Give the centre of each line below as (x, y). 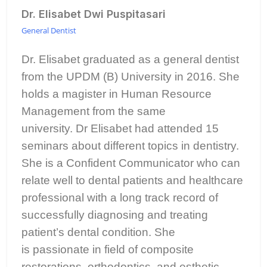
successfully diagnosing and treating (115, 215)
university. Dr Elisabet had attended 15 (120, 128)
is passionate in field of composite (108, 249)
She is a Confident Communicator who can (131, 163)
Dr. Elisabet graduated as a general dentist (130, 59)
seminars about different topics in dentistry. (130, 146)
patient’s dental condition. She (98, 232)
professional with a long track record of (120, 198)
